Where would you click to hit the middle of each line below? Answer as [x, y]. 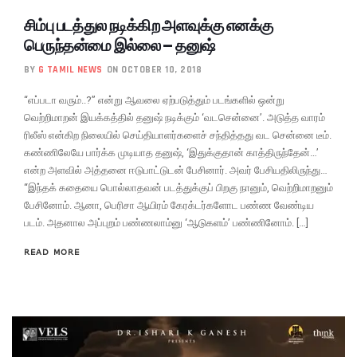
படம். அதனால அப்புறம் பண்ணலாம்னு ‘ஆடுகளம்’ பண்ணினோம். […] [166, 222]
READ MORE [52, 251]
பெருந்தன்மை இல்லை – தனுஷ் [120, 45]
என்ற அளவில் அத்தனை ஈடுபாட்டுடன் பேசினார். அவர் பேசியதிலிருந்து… [176, 170]
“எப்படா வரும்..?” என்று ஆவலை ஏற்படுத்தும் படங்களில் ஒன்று [154, 100]
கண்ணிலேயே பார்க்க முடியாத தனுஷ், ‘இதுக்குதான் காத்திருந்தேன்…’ [171, 152]
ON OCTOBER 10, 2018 [154, 69]
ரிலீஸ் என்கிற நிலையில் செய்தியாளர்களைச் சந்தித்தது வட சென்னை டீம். [178, 135]
